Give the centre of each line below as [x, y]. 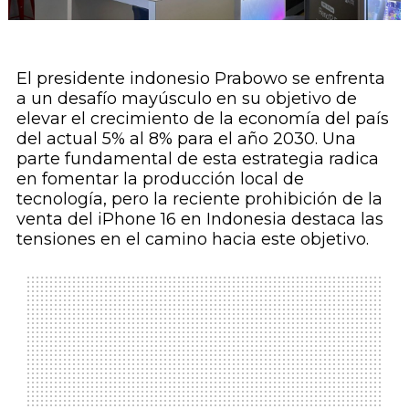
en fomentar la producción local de [160, 179]
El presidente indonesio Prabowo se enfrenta [200, 79]
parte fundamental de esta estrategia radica [197, 159]
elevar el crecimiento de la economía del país [202, 119]
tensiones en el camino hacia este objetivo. [192, 240]
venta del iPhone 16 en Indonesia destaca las [199, 220]
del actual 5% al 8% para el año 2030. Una [186, 139]
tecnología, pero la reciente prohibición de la [199, 199]
